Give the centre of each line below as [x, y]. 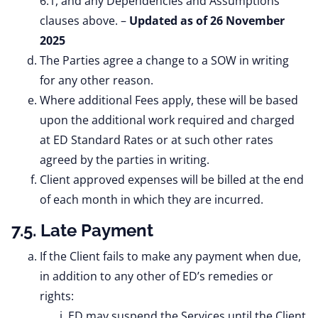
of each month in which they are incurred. [152, 199]
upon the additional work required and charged [167, 120]
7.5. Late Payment [82, 230]
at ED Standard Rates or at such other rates [157, 140]
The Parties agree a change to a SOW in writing [164, 60]
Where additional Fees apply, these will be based [169, 100]
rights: [57, 296]
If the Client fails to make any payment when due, [170, 256]
